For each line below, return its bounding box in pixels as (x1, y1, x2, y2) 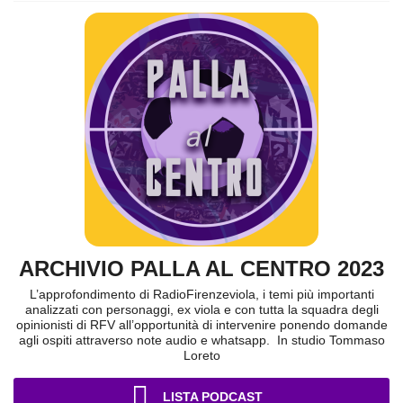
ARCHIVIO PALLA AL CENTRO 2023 (19, 256, 384, 282)
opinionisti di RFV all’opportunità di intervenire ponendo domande (15, 318, 388, 333)
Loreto (183, 348, 220, 363)
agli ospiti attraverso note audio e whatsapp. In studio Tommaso (18, 333, 385, 348)
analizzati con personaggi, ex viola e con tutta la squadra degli (24, 302, 379, 318)
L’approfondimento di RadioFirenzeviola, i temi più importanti (29, 287, 374, 302)
